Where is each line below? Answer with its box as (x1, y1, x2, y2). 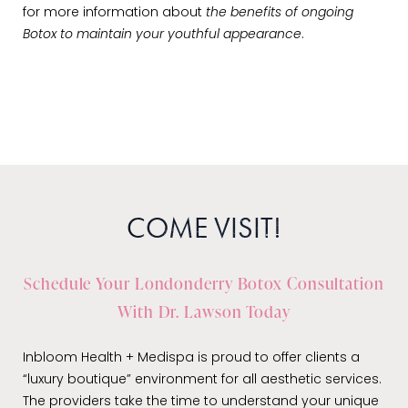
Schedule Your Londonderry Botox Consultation (24, 271, 384, 295)
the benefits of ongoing (206, 6, 353, 21)
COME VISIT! (127, 209, 281, 248)
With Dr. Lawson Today (117, 300, 291, 323)
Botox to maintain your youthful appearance (23, 28, 301, 43)
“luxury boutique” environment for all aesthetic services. (23, 373, 382, 388)
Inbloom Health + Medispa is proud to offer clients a (23, 352, 360, 366)
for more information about (23, 6, 206, 21)
